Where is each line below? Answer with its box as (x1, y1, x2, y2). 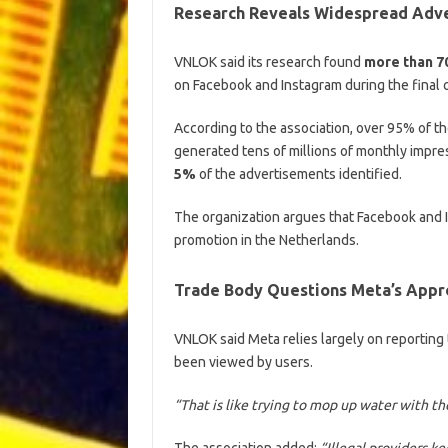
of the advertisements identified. (195, 165, 402, 182)
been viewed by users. (173, 353, 313, 370)
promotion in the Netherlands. (173, 231, 359, 248)
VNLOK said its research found (173, 53, 361, 70)
